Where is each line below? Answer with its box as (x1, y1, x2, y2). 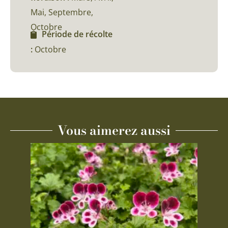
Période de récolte (42, 28, 112, 40)
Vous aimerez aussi (58, 120, 170, 140)
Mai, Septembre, (31, 6, 93, 18)
